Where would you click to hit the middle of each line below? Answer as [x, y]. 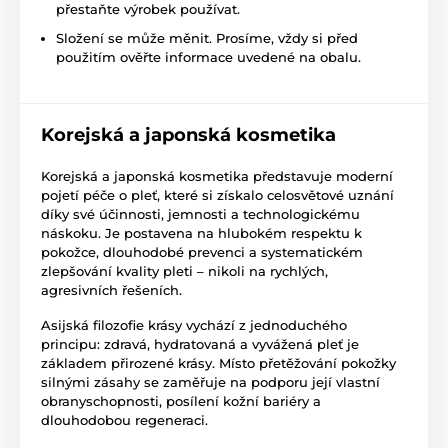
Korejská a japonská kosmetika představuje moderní [217, 176]
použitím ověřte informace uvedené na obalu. [208, 57]
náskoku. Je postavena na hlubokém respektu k [201, 233]
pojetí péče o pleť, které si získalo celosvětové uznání [217, 195]
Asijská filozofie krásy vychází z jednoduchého [194, 325]
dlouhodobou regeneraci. [124, 420]
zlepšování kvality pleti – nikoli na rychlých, [184, 271]
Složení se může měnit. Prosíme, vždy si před [207, 38]
